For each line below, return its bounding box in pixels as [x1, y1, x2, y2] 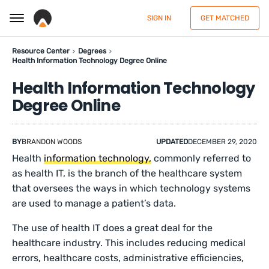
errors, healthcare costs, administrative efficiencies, [12, 252, 244, 264]
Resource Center [12, 47, 70, 55]
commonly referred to [151, 153, 252, 164]
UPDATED [156, 138, 188, 146]
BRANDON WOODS [22, 138, 82, 146]
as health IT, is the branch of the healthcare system [12, 168, 243, 179]
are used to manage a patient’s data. [12, 198, 177, 209]
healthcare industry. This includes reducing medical [12, 237, 246, 249]
